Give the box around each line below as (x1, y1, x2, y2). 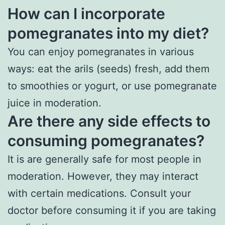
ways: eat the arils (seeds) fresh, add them (8, 63, 209, 75)
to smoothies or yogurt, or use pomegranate (8, 80, 217, 92)
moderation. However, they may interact (8, 170, 198, 183)
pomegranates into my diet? (8, 24, 209, 43)
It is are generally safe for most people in (8, 153, 201, 166)
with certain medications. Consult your (8, 187, 191, 200)
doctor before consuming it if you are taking (8, 204, 216, 217)
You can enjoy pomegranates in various (8, 46, 194, 58)
